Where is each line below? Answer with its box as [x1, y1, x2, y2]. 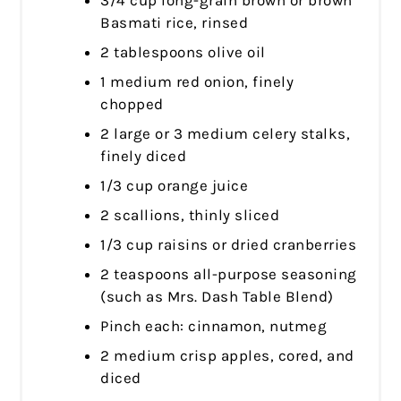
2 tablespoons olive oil [100, 42, 266, 61]
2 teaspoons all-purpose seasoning [100, 264, 357, 283]
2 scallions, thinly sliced [100, 205, 280, 224]
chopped [100, 94, 164, 113]
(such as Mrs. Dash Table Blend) [100, 286, 334, 305]
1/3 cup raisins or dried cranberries [100, 235, 357, 253]
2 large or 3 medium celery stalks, [100, 124, 351, 142]
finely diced [100, 146, 187, 165]
